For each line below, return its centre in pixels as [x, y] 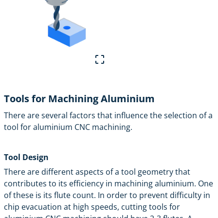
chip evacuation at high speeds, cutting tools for [92, 207]
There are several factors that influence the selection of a [108, 115]
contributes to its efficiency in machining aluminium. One [109, 183]
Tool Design [26, 157]
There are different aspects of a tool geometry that [97, 172]
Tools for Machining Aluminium [79, 98]
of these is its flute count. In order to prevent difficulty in [107, 195]
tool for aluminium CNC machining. [68, 127]
